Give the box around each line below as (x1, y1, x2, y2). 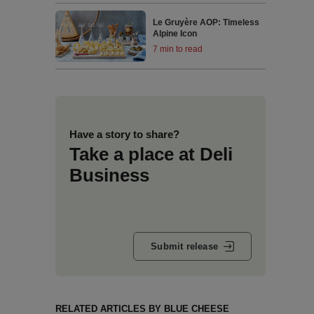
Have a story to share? (69, 128, 179, 140)
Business (69, 164, 149, 186)
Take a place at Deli (69, 143, 233, 165)
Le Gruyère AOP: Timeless (153, 18, 260, 28)
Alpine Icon (153, 29, 198, 39)
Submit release (151, 241, 218, 252)
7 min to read (153, 44, 203, 55)
